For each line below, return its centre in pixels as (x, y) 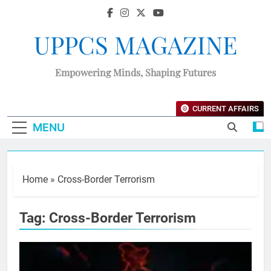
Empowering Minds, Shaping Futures (135, 72)
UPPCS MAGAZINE (135, 44)
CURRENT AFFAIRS (226, 109)
